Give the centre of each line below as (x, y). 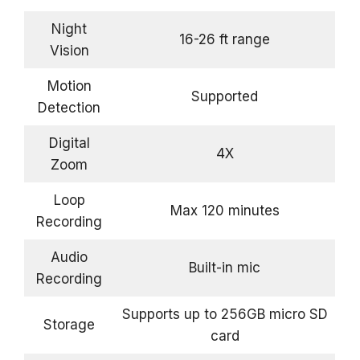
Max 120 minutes (225, 210)
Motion (69, 86)
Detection (69, 107)
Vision (69, 50)
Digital (69, 143)
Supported (225, 96)
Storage (69, 324)
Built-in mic (225, 267)
